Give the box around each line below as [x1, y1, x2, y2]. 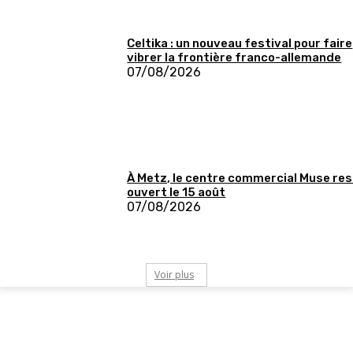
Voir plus [154, 267, 194, 281]
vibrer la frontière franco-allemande [127, 50, 342, 65]
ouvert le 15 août [127, 184, 226, 199]
